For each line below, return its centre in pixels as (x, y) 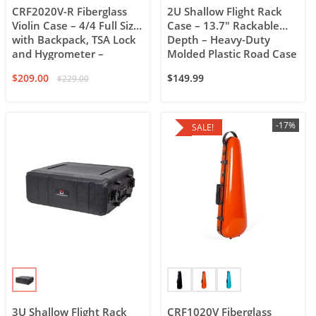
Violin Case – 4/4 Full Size (76, 26)
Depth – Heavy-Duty (219, 40)
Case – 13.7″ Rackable (224, 26)
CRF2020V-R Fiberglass (70, 12)
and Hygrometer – (58, 54)
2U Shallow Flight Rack (225, 12)
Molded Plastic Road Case (232, 54)
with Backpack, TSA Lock (74, 40)
